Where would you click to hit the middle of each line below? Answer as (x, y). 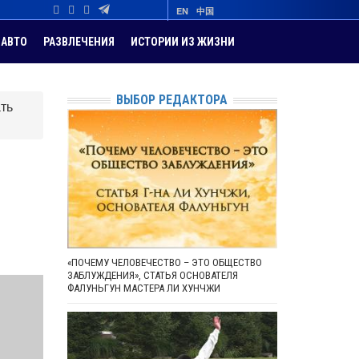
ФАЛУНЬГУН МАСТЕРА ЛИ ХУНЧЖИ (143, 288)
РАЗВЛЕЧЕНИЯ (79, 42)
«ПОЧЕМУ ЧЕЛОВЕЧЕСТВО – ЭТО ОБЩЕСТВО (164, 263)
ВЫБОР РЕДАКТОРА (172, 100)
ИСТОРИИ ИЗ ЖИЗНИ (183, 42)
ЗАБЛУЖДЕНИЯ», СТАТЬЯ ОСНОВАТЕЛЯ (152, 276)
